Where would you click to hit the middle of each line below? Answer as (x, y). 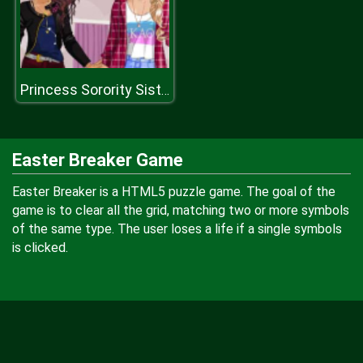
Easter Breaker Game (98, 160)
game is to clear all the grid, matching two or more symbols (181, 210)
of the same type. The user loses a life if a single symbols (177, 229)
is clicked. (40, 248)
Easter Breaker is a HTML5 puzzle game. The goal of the (174, 192)
